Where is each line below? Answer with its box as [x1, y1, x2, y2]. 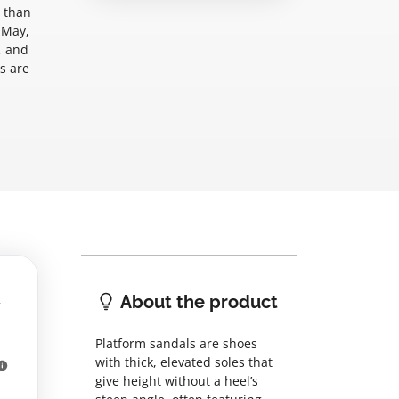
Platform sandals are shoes [95, 335, 257, 353]
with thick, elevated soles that [95, 354, 273, 371]
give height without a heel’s [95, 372, 258, 390]
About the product [117, 291, 278, 313]
